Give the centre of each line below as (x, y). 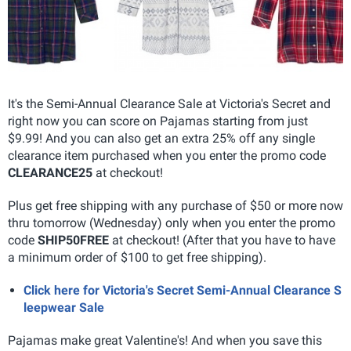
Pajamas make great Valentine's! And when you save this (165, 340)
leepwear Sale (64, 307)
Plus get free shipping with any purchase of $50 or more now (175, 205)
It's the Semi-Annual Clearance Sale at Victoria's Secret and (169, 103)
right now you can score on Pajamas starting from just (158, 121)
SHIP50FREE (73, 240)
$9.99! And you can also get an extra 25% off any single (161, 138)
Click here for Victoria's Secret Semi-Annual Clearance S (183, 290)
